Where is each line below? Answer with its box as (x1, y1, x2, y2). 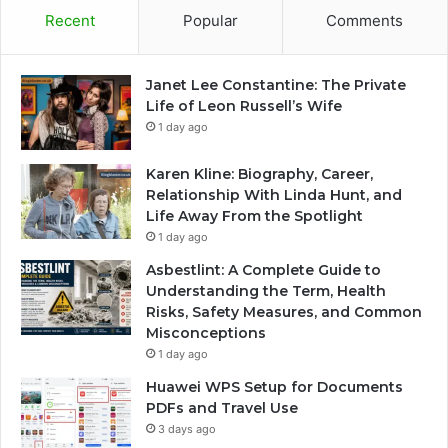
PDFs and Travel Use (146, 398, 298, 417)
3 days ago (158, 421, 216, 436)
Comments (326, 10, 404, 30)
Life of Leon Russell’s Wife (146, 96, 342, 115)
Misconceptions (146, 323, 266, 342)
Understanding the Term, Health (146, 281, 386, 300)
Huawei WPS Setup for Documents (146, 377, 403, 396)
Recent (44, 10, 95, 30)
